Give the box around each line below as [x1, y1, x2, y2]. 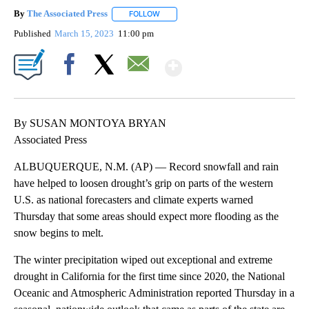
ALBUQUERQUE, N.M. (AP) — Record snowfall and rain [14, 160, 279, 172]
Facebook [53, 82, 91, 93]
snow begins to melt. [14, 226, 103, 239]
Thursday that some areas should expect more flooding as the [14, 210, 279, 222]
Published [14, 28, 51, 39]
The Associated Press [27, 8, 108, 19]
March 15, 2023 [54, 28, 117, 39]
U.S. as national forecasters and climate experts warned [14, 193, 253, 206]
